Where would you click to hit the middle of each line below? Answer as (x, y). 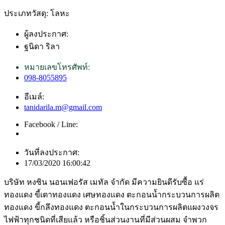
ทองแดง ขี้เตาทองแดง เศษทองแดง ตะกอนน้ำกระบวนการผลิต (112, 195)
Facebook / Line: (51, 125)
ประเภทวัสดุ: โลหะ (37, 14)
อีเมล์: (34, 97)
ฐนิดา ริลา (42, 47)
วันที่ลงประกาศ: (52, 153)
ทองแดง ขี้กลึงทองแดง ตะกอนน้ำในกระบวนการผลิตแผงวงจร (111, 207)
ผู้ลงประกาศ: (46, 34)
